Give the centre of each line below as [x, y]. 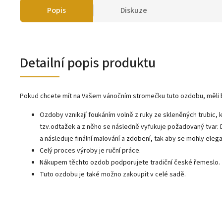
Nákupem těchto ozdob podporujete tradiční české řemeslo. [130, 163]
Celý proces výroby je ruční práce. [90, 151]
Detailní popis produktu [88, 63]
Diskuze [134, 10]
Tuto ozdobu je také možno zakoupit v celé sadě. [113, 174]
